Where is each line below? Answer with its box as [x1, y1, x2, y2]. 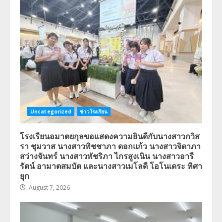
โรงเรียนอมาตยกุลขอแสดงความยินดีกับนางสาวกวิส [20, 130, 200, 142]
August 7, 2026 [27, 183, 70, 192]
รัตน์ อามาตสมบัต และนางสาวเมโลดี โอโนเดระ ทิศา [20, 160, 202, 172]
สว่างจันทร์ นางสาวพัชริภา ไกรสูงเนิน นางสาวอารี [20, 150, 194, 162]
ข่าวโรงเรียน [80, 108, 108, 115]
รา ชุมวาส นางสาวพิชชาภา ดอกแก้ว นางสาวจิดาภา [20, 140, 201, 152]
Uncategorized [30, 108, 72, 115]
